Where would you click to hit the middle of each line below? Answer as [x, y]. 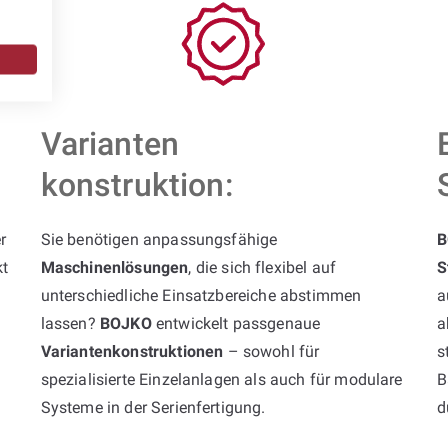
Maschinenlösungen [114, 267]
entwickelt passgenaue [236, 323]
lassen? [70, 323]
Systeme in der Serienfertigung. [153, 407]
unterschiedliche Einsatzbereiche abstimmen [201, 295]
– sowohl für [271, 351]
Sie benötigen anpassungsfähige [159, 239]
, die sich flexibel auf [262, 267]
